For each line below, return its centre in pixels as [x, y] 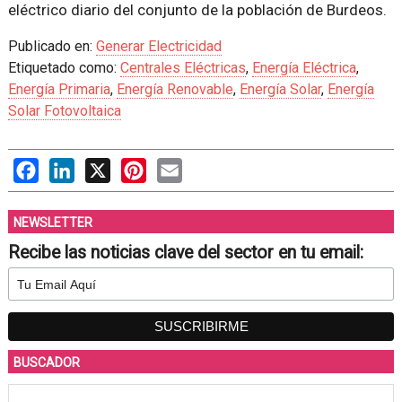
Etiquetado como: [64, 68]
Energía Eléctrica [304, 68]
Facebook [69, 166]
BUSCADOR [46, 363]
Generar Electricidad [158, 46]
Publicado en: [52, 46]
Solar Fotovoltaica [64, 111]
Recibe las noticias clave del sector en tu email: [185, 253]
